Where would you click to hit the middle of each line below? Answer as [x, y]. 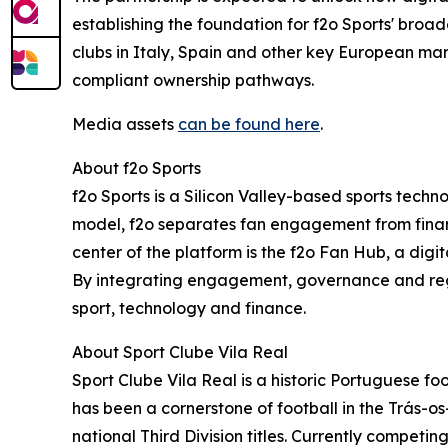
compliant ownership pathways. [193, 79]
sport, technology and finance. [189, 307]
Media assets [125, 123]
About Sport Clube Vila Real [180, 351]
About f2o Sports [136, 167]
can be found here [249, 123]
